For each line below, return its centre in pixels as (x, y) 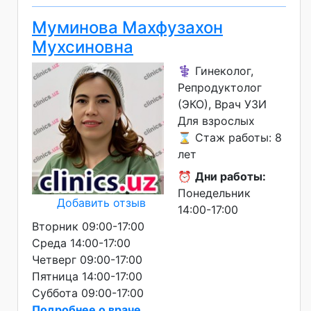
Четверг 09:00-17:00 (87, 260)
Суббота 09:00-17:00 (88, 293)
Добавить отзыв (101, 203)
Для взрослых (216, 121)
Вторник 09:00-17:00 (88, 227)
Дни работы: (230, 177)
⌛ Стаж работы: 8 (230, 138)
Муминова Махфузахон (127, 28)
